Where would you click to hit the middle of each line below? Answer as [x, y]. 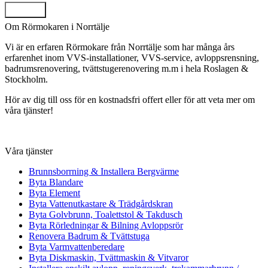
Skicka [25, 10]
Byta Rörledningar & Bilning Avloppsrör [106, 225]
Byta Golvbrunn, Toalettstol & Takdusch [106, 214]
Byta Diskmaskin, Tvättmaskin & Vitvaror [109, 257]
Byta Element [54, 193]
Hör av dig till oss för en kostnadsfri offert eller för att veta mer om [130, 99]
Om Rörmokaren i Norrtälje [57, 26]
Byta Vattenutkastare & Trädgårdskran [101, 203]
